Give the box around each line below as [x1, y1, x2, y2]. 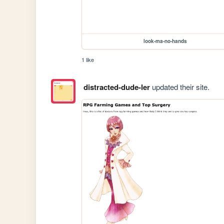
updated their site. [149, 81, 209, 92]
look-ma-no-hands [143, 37, 187, 44]
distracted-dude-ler [83, 81, 150, 92]
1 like [81, 55, 94, 63]
